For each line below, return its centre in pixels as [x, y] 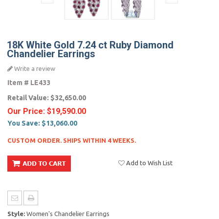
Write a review [34, 68]
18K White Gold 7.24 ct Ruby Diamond [90, 45]
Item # [18, 83]
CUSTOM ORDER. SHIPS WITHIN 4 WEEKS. [72, 140]
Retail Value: [29, 98]
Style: [16, 214]
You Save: [24, 123]
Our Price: [27, 111]
